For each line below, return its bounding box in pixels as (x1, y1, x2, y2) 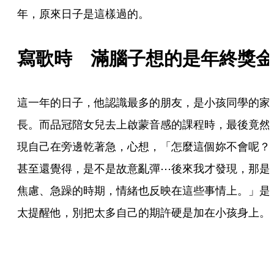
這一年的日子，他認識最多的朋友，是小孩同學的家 (17, 94, 270, 109)
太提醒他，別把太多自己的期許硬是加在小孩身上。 (17, 204, 270, 220)
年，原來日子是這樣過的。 (17, 6, 149, 21)
